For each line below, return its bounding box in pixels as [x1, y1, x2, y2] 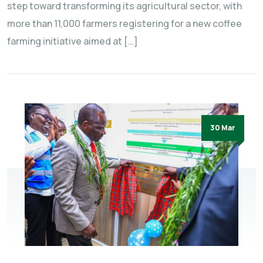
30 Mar [210, 123, 235, 133]
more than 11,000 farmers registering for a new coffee [7, 17, 242, 31]
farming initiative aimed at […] [7, 35, 138, 48]
